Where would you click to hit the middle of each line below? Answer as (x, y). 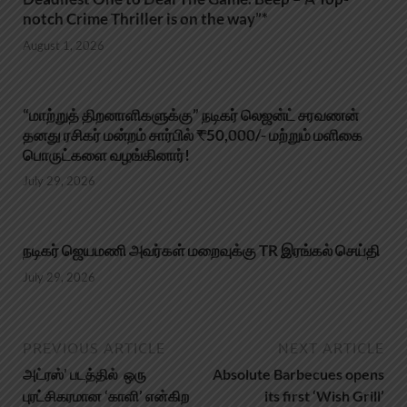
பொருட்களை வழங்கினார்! (106, 154)
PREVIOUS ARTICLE (94, 347)
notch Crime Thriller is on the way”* (145, 19)
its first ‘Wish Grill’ (324, 395)
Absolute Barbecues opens (298, 373)
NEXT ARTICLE (331, 347)
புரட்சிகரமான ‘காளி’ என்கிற (106, 395)
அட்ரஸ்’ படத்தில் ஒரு (84, 373)
